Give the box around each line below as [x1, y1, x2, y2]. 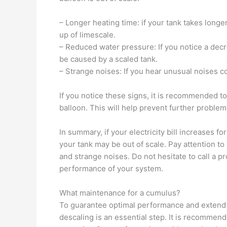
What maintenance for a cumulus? [59, 188, 180, 198]
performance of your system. [59, 164, 163, 173]
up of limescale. [59, 30, 116, 40]
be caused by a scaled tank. [59, 54, 158, 64]
